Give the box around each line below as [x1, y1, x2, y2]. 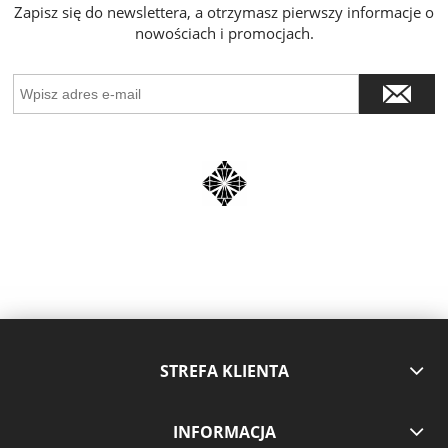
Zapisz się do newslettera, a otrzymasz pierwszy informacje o [14, 2, 434, 23]
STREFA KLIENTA [159, 359, 289, 382]
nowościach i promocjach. [134, 23, 314, 44]
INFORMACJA [172, 421, 276, 444]
